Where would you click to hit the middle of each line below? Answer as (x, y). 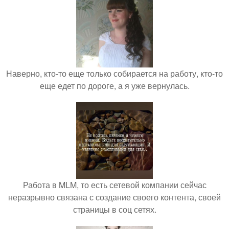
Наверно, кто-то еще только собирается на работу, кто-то (114, 73)
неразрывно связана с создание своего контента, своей (114, 197)
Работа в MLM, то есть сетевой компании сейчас (114, 185)
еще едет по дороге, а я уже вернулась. (114, 85)
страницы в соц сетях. (114, 209)
